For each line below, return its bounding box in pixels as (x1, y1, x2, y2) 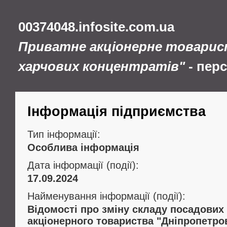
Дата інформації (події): (27, 160, 139, 171)
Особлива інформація (27, 142, 139, 153)
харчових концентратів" (18, 59, 185, 74)
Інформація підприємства (27, 104, 206, 119)
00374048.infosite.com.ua (18, 19, 174, 34)
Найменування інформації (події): (27, 191, 185, 202)
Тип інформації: (27, 129, 100, 140)
